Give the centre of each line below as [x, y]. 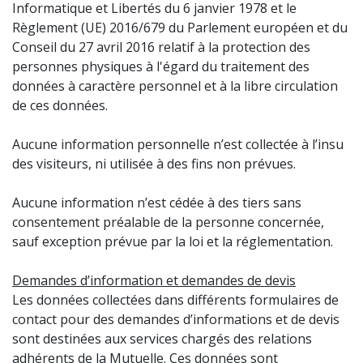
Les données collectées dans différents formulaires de [175, 300]
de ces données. [60, 105]
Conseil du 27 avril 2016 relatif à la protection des [161, 47]
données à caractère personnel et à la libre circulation [175, 86]
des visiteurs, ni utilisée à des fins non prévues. [154, 164]
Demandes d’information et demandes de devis [154, 280]
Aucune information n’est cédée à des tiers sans [157, 203]
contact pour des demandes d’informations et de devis [176, 319]
